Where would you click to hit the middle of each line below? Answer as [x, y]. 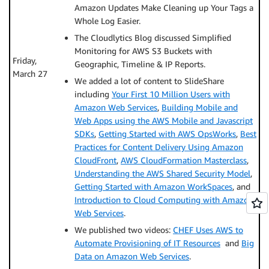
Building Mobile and [200, 107]
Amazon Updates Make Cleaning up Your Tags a [164, 8]
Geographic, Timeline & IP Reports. [140, 64]
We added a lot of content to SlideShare [149, 81]
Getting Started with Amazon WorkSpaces [153, 186]
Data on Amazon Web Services [132, 256]
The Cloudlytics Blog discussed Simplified [153, 38]
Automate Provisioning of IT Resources [147, 243]
